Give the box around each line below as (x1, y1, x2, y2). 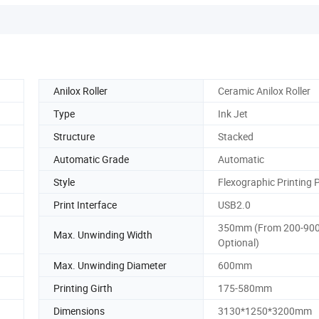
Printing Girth (53, 281, 113, 295)
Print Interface (53, 197, 117, 211)
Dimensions (53, 303, 105, 318)
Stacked (218, 129, 253, 143)
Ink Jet (218, 106, 248, 120)
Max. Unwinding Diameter (53, 258, 167, 272)
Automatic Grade (53, 152, 129, 166)
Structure (53, 129, 95, 143)
